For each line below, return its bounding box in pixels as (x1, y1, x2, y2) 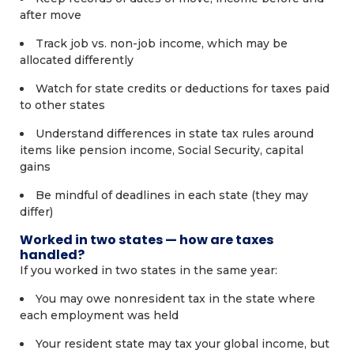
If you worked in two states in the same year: (20, 263, 277, 277)
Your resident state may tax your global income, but (36, 337, 330, 351)
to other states (20, 98, 105, 112)
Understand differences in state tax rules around (36, 126, 314, 141)
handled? (20, 246, 85, 264)
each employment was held (20, 308, 179, 322)
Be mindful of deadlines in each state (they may (36, 188, 308, 202)
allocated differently (20, 53, 134, 67)
